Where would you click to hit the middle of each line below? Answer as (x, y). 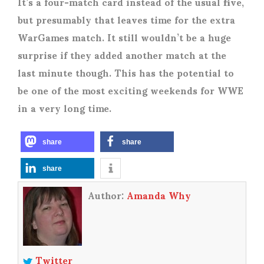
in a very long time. (65, 108)
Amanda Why (159, 195)
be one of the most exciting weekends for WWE (131, 90)
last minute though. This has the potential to (126, 72)
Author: (107, 195)
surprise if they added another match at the (122, 55)
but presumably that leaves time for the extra (126, 19)
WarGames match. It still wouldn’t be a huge (124, 37)
